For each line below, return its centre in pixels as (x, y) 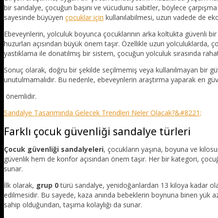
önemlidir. (20, 96)
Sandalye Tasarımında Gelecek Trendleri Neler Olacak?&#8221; (103, 113)
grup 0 (47, 185)
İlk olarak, (20, 185)
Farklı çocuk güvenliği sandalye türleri (97, 131)
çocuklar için (84, 18)
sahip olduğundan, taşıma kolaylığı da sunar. (73, 205)
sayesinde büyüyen (35, 18)
